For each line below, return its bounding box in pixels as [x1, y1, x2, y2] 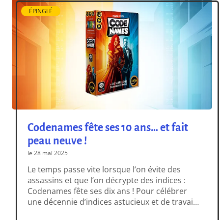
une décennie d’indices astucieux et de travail [27, 196, 195, 207]
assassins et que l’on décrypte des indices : [27, 174, 186, 186]
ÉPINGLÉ [29, 7, 53, 16]
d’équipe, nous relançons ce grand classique [27, 207, 192, 218]
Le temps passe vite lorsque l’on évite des [27, 164, 181, 175]
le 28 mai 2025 [27, 148, 68, 157]
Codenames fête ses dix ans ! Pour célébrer [27, 185, 188, 196]
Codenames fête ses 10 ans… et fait [27, 121, 189, 134]
